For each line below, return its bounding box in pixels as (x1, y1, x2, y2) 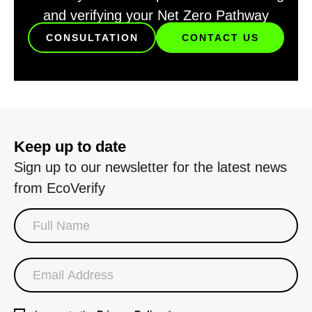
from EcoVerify (14, 180, 105, 196)
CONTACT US (181, 31, 259, 43)
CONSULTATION (45, 31, 139, 43)
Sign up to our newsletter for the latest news (14, 159, 287, 175)
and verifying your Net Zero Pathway (43, 8, 269, 24)
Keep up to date (14, 137, 126, 155)
